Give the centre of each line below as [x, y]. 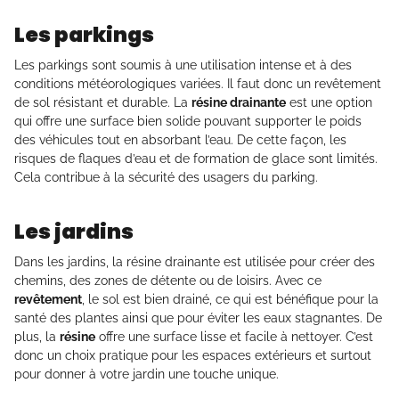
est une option [329, 103]
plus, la [37, 337]
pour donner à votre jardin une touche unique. [147, 375]
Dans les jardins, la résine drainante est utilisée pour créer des [195, 262]
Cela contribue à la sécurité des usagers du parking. [166, 178]
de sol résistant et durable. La [103, 103]
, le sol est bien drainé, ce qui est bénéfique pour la [230, 300]
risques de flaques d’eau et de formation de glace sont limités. [196, 159]
